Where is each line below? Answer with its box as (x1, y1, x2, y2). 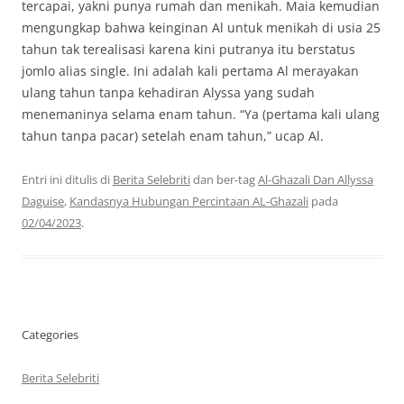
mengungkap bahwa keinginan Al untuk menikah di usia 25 (22, 19, 381, 37)
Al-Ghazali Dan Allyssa (258, 171, 373, 188)
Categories (22, 326, 78, 344)
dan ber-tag (190, 171, 258, 188)
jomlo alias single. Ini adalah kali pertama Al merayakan (22, 62, 359, 80)
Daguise (22, 193, 64, 210)
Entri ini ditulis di (22, 171, 113, 188)
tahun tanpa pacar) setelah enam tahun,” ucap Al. (22, 127, 324, 145)
